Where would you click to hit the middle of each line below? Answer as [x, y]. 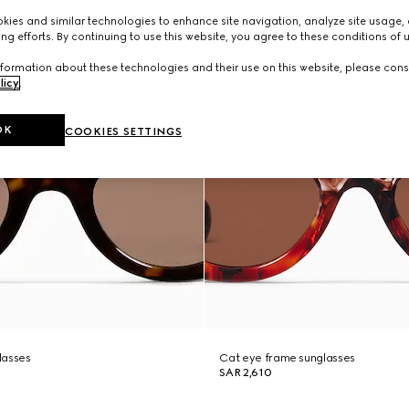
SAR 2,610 [246, 372]
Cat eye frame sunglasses [287, 358]
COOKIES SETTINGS [124, 132]
